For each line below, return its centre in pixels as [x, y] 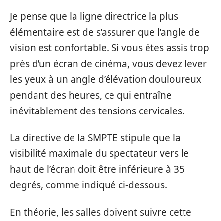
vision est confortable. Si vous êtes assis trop [110, 48]
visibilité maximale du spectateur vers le [99, 153]
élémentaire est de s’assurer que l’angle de [105, 32]
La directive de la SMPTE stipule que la [95, 138]
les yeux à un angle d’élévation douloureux [106, 79]
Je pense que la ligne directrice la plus [94, 16]
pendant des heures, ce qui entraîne [91, 95]
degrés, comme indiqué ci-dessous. [89, 185]
